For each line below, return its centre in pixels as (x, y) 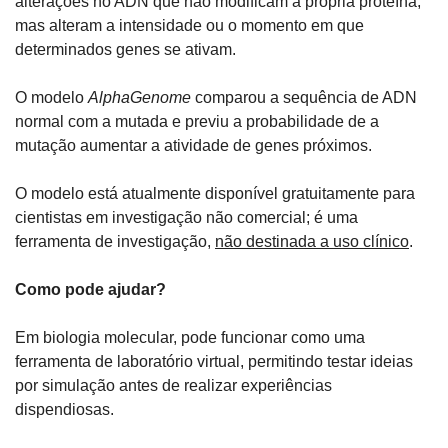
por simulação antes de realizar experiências (173, 386)
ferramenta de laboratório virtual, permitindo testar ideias (214, 362)
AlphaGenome (139, 98)
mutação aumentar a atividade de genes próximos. (193, 146)
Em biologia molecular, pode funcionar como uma (190, 338)
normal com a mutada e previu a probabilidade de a (197, 122)
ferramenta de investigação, (115, 242)
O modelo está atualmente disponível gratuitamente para (215, 194)
